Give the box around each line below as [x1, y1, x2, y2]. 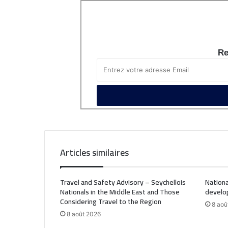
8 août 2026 [67, 210, 101, 218]
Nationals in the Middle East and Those [60, 185, 180, 199]
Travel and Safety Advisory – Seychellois [60, 176, 186, 189]
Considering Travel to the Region [60, 195, 161, 209]
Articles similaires [60, 144, 129, 161]
